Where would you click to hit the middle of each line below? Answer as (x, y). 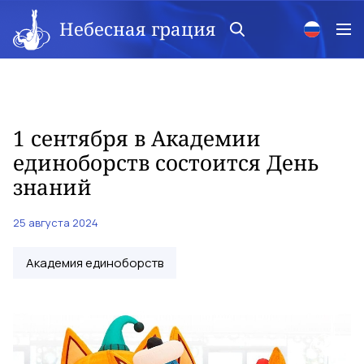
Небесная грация (138, 28)
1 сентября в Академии (137, 138)
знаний (52, 187)
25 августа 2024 (56, 223)
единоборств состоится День (166, 162)
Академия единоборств (95, 263)
